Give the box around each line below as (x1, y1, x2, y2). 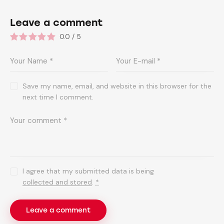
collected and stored (22, 177, 92, 187)
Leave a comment (10, 16, 103, 29)
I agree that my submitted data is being (22, 166, 154, 176)
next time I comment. (22, 92, 94, 101)
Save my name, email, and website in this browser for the (22, 81, 212, 90)
